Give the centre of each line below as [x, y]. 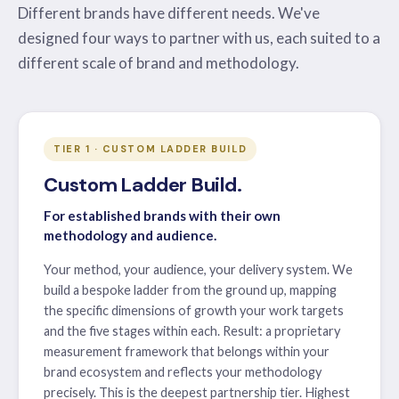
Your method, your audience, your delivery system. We [198, 269]
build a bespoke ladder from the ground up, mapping [190, 289]
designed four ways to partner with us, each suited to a [199, 37]
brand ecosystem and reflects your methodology [183, 371]
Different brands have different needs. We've [169, 12]
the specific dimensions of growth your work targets [194, 310]
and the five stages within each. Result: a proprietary [192, 330]
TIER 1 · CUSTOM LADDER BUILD [151, 148]
